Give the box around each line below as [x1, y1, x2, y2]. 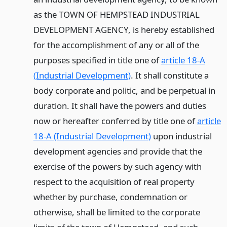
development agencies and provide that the [33, 145, 202, 157]
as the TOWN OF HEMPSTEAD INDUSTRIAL [33, 9, 200, 20]
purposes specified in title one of [33, 54, 161, 66]
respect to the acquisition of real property [33, 176, 195, 187]
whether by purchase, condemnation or [33, 191, 187, 203]
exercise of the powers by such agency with [33, 161, 202, 172]
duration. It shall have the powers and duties [33, 100, 206, 111]
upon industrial [150, 130, 212, 142]
